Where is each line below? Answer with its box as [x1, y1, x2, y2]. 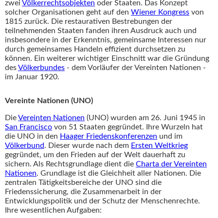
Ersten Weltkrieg [131, 142, 188, 150]
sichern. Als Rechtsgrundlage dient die [5, 160, 136, 168]
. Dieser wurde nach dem [44, 142, 131, 150]
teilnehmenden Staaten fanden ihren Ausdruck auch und [5, 27, 197, 35]
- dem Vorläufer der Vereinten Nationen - [65, 64, 206, 72]
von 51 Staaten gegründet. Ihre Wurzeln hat [52, 123, 203, 131]
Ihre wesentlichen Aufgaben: [5, 206, 102, 215]
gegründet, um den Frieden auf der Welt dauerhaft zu [5, 151, 185, 159]
